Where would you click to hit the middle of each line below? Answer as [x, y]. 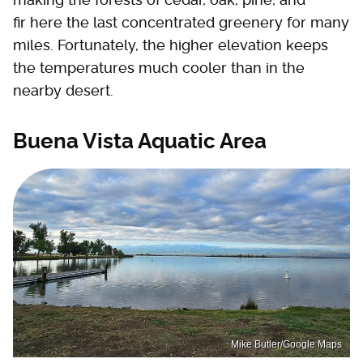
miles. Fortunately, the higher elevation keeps [171, 45]
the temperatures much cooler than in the [159, 67]
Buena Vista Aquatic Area [140, 141]
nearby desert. [63, 90]
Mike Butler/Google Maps [286, 345]
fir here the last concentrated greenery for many [181, 22]
